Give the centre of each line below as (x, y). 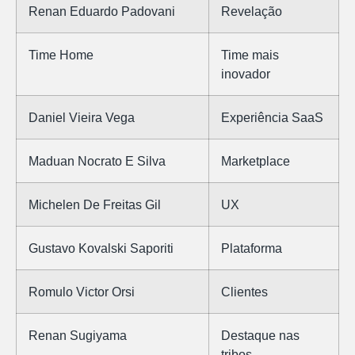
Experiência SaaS (272, 117)
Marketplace (256, 160)
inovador (246, 73)
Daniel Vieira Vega (82, 117)
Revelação (252, 11)
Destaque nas (260, 335)
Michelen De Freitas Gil (95, 204)
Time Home (61, 54)
